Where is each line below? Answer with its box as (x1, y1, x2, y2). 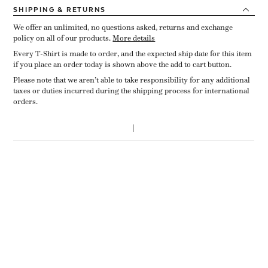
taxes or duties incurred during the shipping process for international (13, 86, 250, 96)
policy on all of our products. (13, 33, 113, 43)
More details (112, 33, 156, 43)
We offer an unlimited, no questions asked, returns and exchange (13, 22, 233, 32)
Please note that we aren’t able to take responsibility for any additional (13, 75, 251, 85)
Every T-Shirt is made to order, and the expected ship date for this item (13, 48, 252, 59)
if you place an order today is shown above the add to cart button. (13, 59, 232, 69)
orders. (13, 96, 38, 106)
